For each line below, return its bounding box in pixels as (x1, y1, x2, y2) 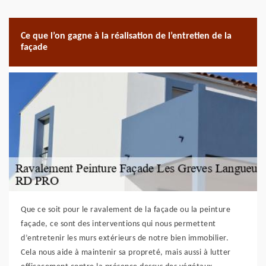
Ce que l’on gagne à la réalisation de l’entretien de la (21, 31, 232, 41)
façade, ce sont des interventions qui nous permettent (21, 220, 216, 229)
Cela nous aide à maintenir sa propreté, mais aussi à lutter (21, 248, 231, 257)
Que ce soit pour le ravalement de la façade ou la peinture (21, 205, 230, 214)
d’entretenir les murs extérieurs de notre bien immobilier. (21, 234, 229, 243)
